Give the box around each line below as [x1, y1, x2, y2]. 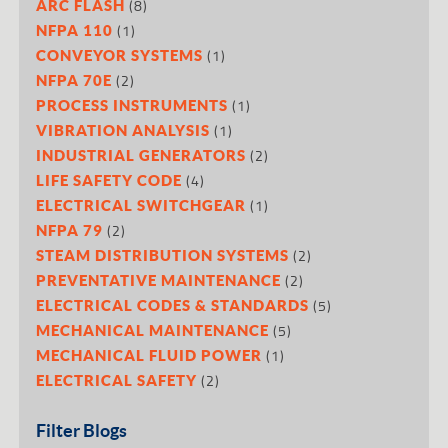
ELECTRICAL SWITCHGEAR [36, 195, 247, 214]
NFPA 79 [36, 220, 104, 239]
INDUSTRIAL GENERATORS [36, 145, 247, 164]
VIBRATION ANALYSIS [36, 120, 211, 139]
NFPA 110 [36, 20, 114, 39]
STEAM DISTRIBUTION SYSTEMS [36, 245, 290, 264]
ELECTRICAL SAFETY [36, 370, 198, 389]
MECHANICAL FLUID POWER [36, 345, 263, 364]
